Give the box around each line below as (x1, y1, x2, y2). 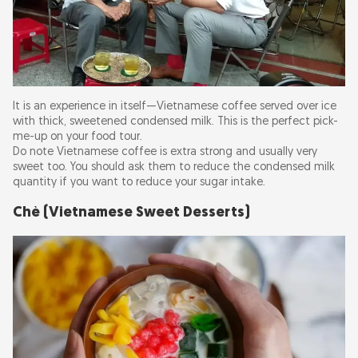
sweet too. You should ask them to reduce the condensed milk (13, 161, 335, 174)
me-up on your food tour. (13, 131, 142, 144)
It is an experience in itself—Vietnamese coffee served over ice (13, 101, 336, 113)
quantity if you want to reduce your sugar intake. (13, 177, 265, 189)
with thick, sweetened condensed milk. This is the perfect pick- (13, 116, 338, 129)
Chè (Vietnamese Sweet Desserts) (13, 205, 250, 221)
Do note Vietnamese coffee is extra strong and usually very (13, 146, 317, 159)
